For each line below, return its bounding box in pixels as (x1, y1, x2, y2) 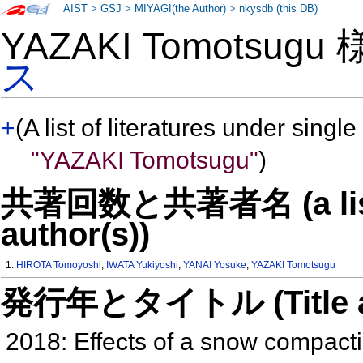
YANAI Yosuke (183, 259, 247, 271)
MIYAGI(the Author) (135, 3, 227, 15)
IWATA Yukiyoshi (106, 259, 179, 271)
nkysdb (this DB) (239, 3, 318, 15)
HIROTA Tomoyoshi (16, 259, 102, 271)
